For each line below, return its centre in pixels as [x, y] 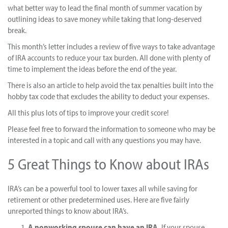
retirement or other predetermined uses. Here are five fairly [98, 199]
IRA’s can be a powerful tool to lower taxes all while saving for [103, 188]
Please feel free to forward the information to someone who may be [111, 129]
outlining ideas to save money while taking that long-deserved [105, 19]
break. [17, 30]
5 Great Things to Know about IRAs [108, 164]
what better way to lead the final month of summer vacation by [105, 8]
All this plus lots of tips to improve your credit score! [88, 112]
